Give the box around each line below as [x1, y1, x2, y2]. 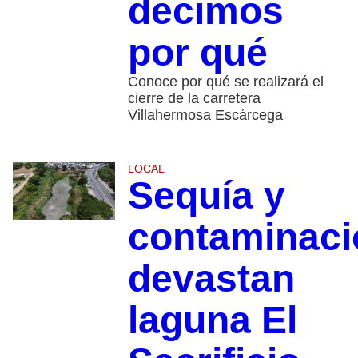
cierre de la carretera [127, 90, 261, 107]
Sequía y [127, 174, 285, 217]
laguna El [127, 299, 297, 342]
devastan [127, 257, 295, 300]
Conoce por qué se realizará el [127, 74, 324, 90]
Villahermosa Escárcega [127, 107, 283, 124]
